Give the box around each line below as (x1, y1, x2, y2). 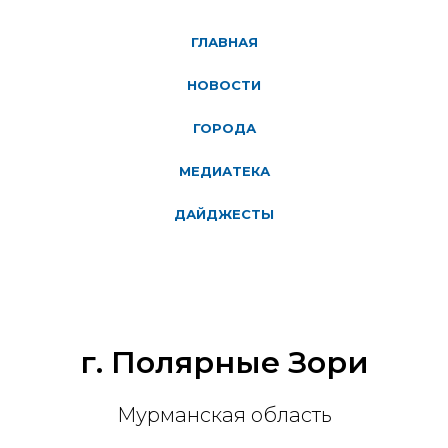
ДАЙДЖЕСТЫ (174, 206, 274, 222)
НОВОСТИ (187, 77, 261, 93)
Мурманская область (116, 403, 332, 427)
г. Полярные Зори (79, 344, 369, 381)
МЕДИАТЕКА (178, 163, 270, 179)
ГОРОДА (192, 120, 256, 136)
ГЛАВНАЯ (190, 34, 258, 50)
